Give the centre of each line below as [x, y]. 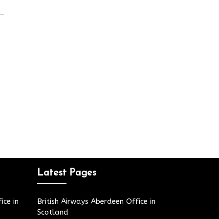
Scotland [53, 212]
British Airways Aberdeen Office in [96, 201]
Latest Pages [67, 173]
